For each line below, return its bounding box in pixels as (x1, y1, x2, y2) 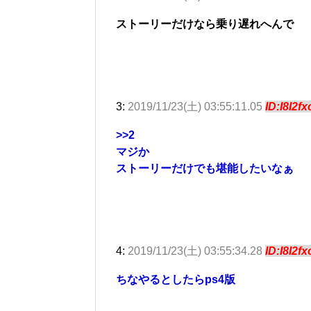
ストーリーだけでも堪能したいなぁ (116, 162, 294, 174)
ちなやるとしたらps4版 (116, 273, 235, 285)
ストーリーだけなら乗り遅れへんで (116, 17, 294, 30)
